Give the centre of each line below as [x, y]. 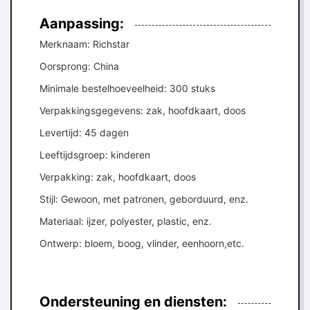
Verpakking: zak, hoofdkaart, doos [118, 177]
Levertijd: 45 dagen [84, 133]
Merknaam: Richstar [84, 44]
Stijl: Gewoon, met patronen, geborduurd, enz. [144, 199]
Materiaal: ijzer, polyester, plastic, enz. [126, 221]
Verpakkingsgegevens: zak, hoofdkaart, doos [143, 110]
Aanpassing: [82, 24]
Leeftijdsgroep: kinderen [95, 155]
